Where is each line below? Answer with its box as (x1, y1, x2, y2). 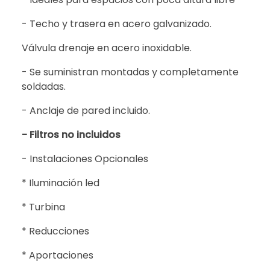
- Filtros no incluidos (22, 128, 121, 142)
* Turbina (22, 200, 65, 215)
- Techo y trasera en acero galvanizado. (22, 17, 212, 31)
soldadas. (22, 80, 66, 94)
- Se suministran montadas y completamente (22, 65, 239, 80)
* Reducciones (22, 224, 89, 239)
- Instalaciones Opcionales (22, 152, 148, 166)
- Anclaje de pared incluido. (22, 104, 150, 118)
